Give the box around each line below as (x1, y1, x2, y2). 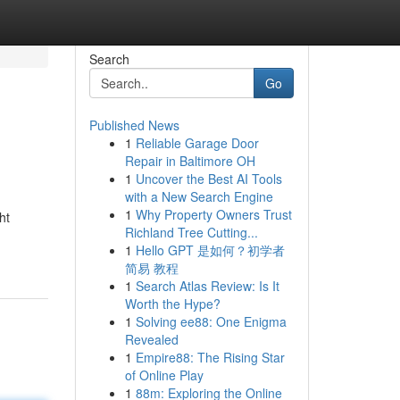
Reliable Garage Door (135, 134, 259, 152)
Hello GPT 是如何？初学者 (135, 241, 285, 259)
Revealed (124, 330, 179, 348)
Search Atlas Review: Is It (135, 277, 279, 295)
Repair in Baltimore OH (124, 152, 255, 170)
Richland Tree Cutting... (124, 223, 258, 241)
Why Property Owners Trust (135, 205, 292, 223)
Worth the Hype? (124, 295, 221, 312)
